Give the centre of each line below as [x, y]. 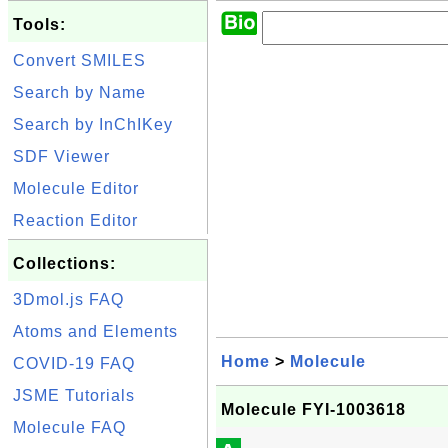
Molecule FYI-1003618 [313, 409]
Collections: [64, 263]
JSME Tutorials [74, 395]
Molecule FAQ [69, 427]
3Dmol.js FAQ [68, 299]
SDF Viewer [61, 156]
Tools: [39, 24]
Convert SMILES [79, 60]
